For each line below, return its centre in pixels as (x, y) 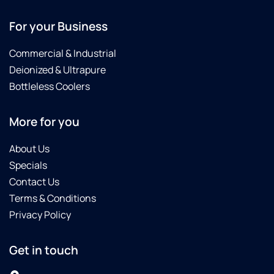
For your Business (58, 27)
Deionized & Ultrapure (57, 70)
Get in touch (44, 250)
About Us (29, 149)
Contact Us (34, 182)
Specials (28, 165)
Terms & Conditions (53, 198)
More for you (44, 122)
